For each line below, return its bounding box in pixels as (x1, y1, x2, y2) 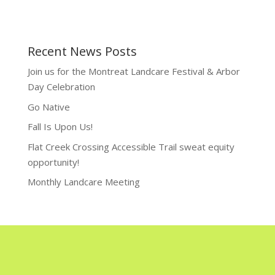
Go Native (27, 100, 70, 113)
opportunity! (27, 155, 79, 168)
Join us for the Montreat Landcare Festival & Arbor (27, 65, 240, 78)
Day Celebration (27, 80, 95, 93)
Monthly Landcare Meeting (27, 176, 140, 188)
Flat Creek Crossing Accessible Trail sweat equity (27, 140, 234, 153)
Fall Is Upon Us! (27, 120, 93, 133)
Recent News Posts (27, 43, 137, 60)
